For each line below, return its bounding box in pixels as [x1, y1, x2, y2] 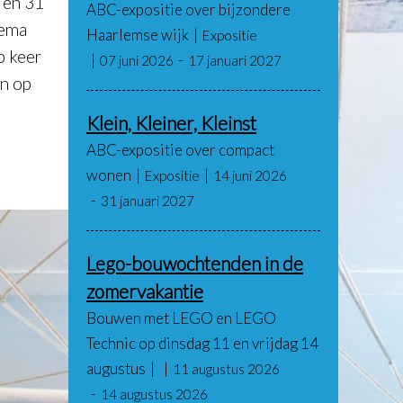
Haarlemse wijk [86, 25, 189, 44]
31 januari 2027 [101, 193, 194, 209]
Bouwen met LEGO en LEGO [86, 309, 276, 327]
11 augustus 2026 [173, 361, 280, 377]
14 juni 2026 [213, 167, 287, 184]
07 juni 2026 [100, 52, 174, 68]
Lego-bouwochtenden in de [86, 252, 303, 274]
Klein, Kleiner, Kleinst [86, 112, 256, 134]
